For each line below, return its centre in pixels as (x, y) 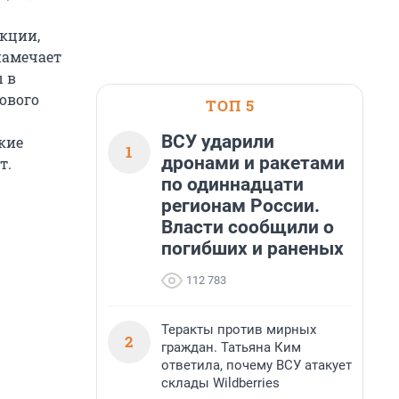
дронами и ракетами (253, 163)
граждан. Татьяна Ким (231, 347)
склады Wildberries (220, 383)
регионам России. (240, 206)
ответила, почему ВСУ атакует (256, 365)
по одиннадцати (232, 184)
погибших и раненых (252, 248)
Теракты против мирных (239, 330)
